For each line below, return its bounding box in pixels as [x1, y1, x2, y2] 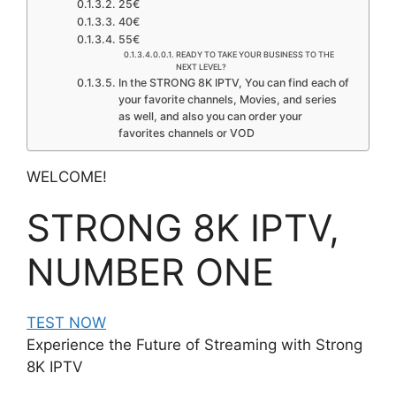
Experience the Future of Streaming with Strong [27, 335, 362, 354]
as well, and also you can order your [118, 109, 302, 123]
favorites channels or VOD [118, 126, 255, 140]
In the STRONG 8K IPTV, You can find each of [118, 75, 349, 89]
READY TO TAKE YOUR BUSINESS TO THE [175, 49, 334, 59]
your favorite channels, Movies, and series [118, 92, 337, 106]
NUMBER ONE [27, 248, 274, 294]
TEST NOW [27, 313, 106, 331]
